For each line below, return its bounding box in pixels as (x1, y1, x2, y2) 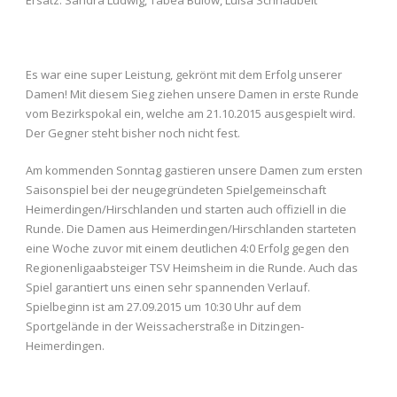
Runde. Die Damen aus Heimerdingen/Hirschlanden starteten (26, 220, 356, 237)
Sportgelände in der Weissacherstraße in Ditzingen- (26, 317, 304, 334)
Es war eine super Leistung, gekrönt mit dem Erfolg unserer (26, 66, 342, 82)
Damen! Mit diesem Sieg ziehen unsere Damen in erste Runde (26, 85, 359, 102)
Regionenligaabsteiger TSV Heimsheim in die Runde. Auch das (26, 259, 358, 276)
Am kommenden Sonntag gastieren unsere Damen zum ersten (26, 161, 362, 178)
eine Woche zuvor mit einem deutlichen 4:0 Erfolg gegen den (26, 239, 349, 256)
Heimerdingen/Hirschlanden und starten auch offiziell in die (26, 200, 346, 217)
